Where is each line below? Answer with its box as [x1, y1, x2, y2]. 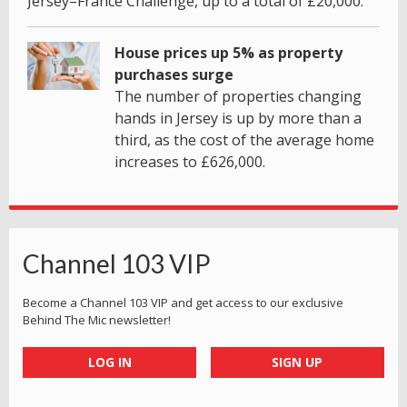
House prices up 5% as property [114, 42, 342, 63]
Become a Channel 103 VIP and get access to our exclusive [23, 293, 343, 311]
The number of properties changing [114, 85, 362, 106]
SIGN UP [272, 352, 323, 371]
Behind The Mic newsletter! [23, 311, 171, 328]
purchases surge [114, 64, 233, 84]
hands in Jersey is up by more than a [114, 107, 362, 128]
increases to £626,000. [114, 151, 265, 172]
